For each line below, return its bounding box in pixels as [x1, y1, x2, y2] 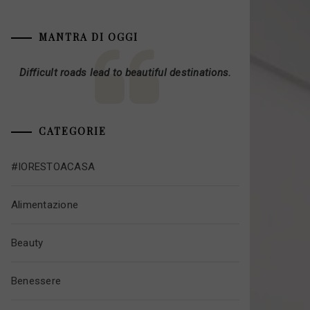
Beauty [10, 236, 44, 249]
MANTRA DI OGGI [38, 30, 138, 44]
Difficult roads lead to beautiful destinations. [19, 66, 232, 79]
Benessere [10, 274, 62, 287]
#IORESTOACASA [10, 160, 95, 173]
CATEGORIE [38, 124, 107, 138]
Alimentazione [10, 198, 79, 211]
